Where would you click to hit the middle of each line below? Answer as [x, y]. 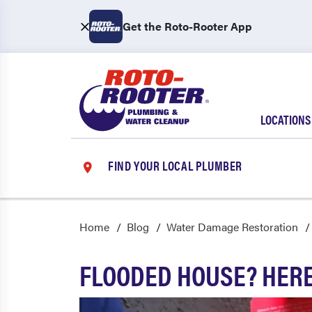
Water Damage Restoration [232, 227]
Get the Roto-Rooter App [187, 26]
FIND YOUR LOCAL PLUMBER [175, 165]
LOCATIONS [286, 119]
